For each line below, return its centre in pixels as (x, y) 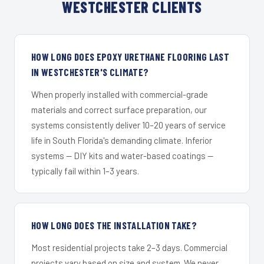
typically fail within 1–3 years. (85, 171)
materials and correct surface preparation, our (119, 109)
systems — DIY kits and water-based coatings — (122, 155)
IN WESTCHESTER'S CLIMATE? (90, 72)
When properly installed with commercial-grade (120, 94)
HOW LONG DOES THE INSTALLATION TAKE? (114, 225)
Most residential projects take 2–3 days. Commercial (129, 247)
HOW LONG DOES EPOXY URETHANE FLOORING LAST (131, 56)
